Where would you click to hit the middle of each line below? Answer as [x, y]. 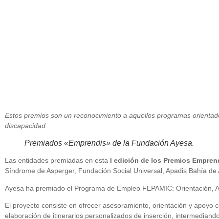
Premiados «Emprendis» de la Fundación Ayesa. [109, 143]
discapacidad [25, 126]
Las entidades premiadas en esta [57, 161]
